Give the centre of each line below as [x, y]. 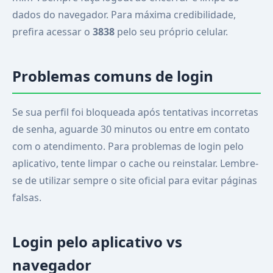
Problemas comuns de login [113, 76]
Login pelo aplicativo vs [97, 242]
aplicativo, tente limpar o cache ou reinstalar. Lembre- [135, 163]
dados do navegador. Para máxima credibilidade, [124, 15]
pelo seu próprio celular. [171, 32]
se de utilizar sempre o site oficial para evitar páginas [135, 180]
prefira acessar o [52, 32]
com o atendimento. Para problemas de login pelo [128, 146]
